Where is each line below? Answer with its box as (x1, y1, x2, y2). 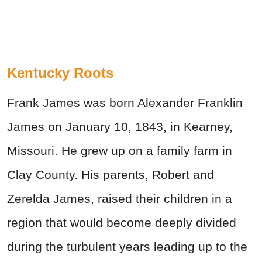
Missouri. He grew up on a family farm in (7, 144, 232, 158)
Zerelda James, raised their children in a (7, 192, 232, 206)
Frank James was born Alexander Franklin (7, 96, 243, 110)
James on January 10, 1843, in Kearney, (7, 120, 233, 134)
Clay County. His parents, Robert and (7, 168, 214, 182)
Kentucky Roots (7, 65, 113, 81)
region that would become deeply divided (7, 216, 236, 230)
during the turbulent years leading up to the (7, 240, 247, 254)
